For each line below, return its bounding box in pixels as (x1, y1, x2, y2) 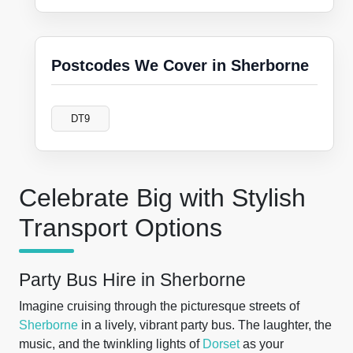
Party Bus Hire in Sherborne (19, 269, 246, 290)
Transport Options (19, 214, 222, 242)
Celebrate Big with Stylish (19, 184, 306, 212)
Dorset (203, 337, 240, 351)
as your (240, 337, 284, 351)
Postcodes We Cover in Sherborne (51, 57, 309, 74)
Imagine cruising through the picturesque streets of (19, 299, 299, 313)
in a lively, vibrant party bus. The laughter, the (78, 318, 332, 332)
